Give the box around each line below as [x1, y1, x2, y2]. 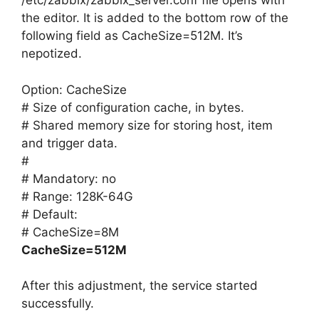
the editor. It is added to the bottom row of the [21, 11, 288, 26]
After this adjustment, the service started [21, 278, 258, 293]
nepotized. [21, 46, 82, 61]
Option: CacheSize [21, 82, 127, 97]
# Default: [21, 206, 78, 221]
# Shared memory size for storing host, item [21, 117, 273, 132]
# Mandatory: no [21, 171, 116, 186]
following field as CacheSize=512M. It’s [21, 28, 243, 43]
